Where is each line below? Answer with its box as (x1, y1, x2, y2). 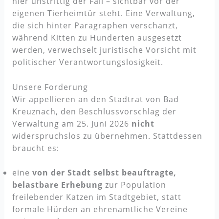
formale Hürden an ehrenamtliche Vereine (12, 204, 188, 215)
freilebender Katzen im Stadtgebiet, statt (12, 192, 181, 203)
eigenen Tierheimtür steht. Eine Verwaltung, (12, 8, 195, 19)
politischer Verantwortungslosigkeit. (12, 57, 163, 68)
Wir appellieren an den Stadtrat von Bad (12, 93, 179, 105)
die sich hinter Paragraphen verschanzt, (12, 20, 178, 31)
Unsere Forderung (12, 81, 88, 92)
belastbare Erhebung (12, 179, 103, 191)
